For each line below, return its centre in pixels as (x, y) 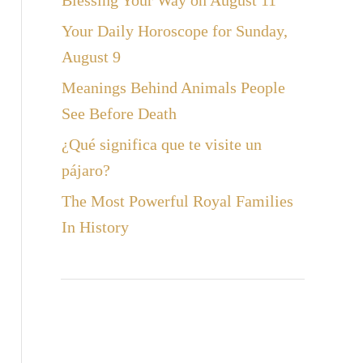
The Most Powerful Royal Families (177, 201)
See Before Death (119, 113)
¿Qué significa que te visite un (161, 144)
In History (95, 227)
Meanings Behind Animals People (173, 88)
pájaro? (85, 170)
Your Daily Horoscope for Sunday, (174, 31)
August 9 (91, 57)
